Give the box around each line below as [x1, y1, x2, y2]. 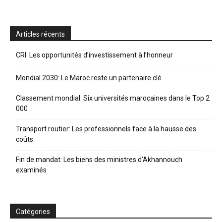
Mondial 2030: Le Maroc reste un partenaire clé [16, 74, 162, 82]
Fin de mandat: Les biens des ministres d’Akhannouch [16, 156, 182, 164]
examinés [16, 166, 47, 174]
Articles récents [16, 30, 65, 38]
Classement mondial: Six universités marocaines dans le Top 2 [16, 94, 210, 102]
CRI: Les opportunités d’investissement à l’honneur [16, 51, 173, 59]
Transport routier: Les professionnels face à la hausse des [16, 125, 196, 133]
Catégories [16, 208, 50, 216]
